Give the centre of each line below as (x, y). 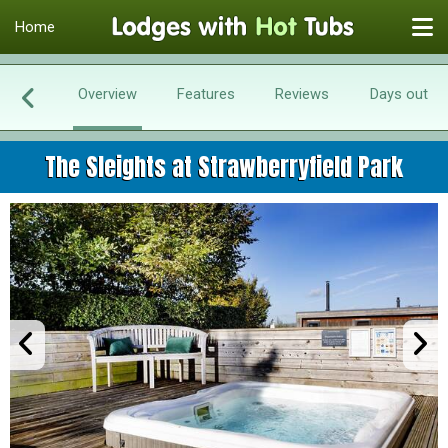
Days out (398, 94)
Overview (107, 94)
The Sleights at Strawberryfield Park (224, 167)
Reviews (302, 94)
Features (205, 94)
